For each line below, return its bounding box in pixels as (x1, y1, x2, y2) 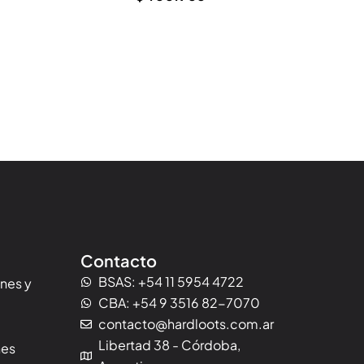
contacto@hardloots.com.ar (98, 315, 275, 332)
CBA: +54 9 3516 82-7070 (98, 294, 261, 311)
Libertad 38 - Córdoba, (98, 336, 241, 353)
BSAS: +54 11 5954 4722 (98, 273, 245, 290)
